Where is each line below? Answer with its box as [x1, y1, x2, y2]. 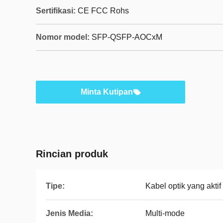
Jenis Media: [46, 209, 93, 218]
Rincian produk [36, 148, 108, 159]
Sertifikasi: [36, 6, 76, 15]
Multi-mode [145, 209, 185, 218]
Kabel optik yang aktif [145, 182, 221, 190]
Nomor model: [36, 33, 90, 41]
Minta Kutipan [80, 88, 133, 96]
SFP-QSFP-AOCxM [92, 33, 162, 41]
